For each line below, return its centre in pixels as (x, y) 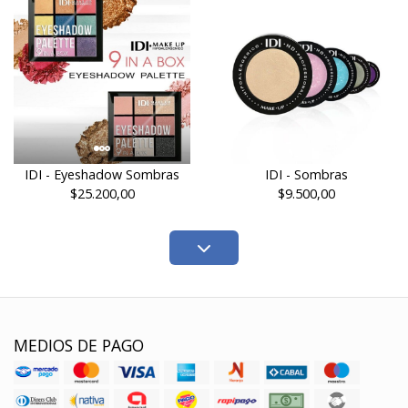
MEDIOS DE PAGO (79, 346)
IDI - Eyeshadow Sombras (102, 175)
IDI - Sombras (306, 175)
